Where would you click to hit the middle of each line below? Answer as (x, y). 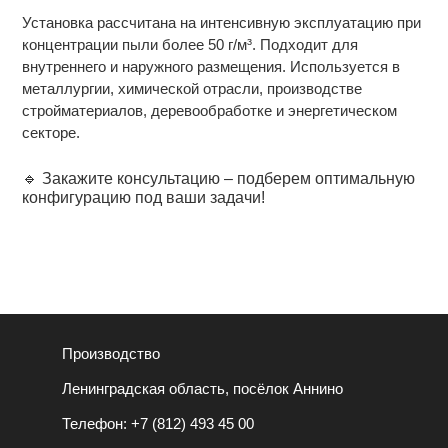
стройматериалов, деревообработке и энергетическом (210, 111)
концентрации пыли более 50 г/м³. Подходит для (190, 45)
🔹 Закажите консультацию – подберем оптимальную (219, 179)
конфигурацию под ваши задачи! (144, 198)
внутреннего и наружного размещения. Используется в (211, 67)
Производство (111, 354)
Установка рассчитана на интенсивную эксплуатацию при (222, 23)
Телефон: (96, 424)
